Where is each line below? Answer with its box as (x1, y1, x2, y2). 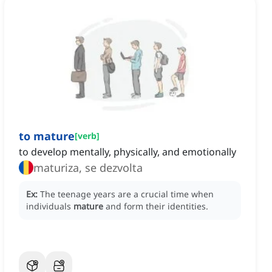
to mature (19, 129, 75, 144)
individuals (26, 200, 73, 212)
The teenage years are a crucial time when (40, 188, 214, 200)
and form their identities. (106, 200, 208, 212)
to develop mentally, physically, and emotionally (19, 145, 236, 159)
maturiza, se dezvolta (33, 160, 143, 175)
